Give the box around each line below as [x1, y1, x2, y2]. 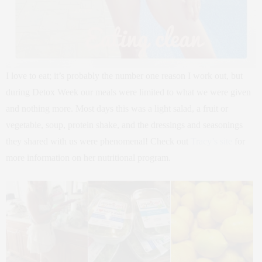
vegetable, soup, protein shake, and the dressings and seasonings [6, 119, 243, 130]
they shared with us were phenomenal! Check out [6, 136, 191, 146]
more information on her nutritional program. [6, 152, 171, 163]
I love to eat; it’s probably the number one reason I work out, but [6, 70, 243, 81]
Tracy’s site [191, 136, 232, 146]
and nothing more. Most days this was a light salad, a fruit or [6, 103, 228, 113]
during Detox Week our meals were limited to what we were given [6, 87, 251, 97]
